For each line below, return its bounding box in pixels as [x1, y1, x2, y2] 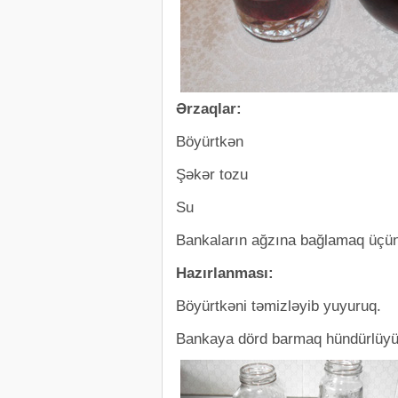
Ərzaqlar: [176, 100, 242, 117]
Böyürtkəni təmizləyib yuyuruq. [176, 298, 381, 314]
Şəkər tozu [176, 166, 248, 183]
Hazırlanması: [176, 265, 274, 282]
